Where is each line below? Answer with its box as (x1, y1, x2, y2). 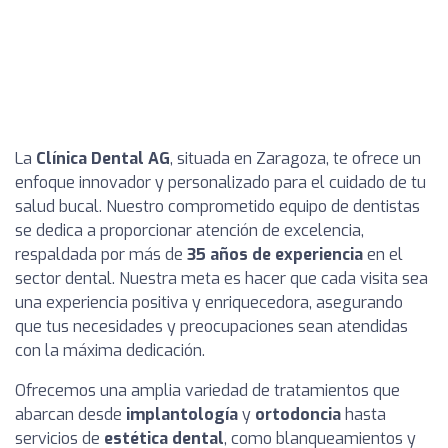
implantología (126, 404, 238, 425)
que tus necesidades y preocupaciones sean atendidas (15, 316, 408, 337)
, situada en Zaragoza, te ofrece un (170, 148, 421, 169)
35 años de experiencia (187, 244, 363, 265)
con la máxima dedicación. (15, 340, 205, 361)
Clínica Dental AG (36, 148, 170, 169)
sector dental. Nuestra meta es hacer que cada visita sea (15, 268, 428, 289)
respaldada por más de (15, 244, 187, 265)
